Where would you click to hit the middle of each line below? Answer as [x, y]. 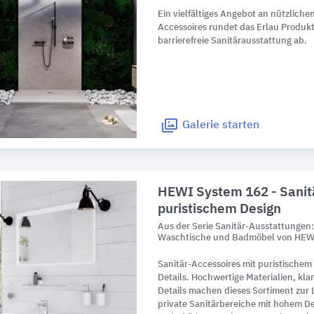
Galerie [201, 126]
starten [240, 126]
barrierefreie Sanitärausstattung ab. [233, 41]
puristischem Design [220, 210]
